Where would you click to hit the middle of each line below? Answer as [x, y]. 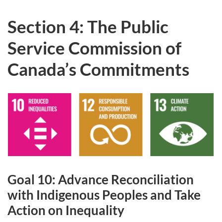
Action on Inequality [66, 210]
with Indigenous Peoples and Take [104, 195]
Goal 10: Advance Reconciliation [101, 180]
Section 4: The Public [88, 26]
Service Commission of [94, 48]
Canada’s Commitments [98, 69]
